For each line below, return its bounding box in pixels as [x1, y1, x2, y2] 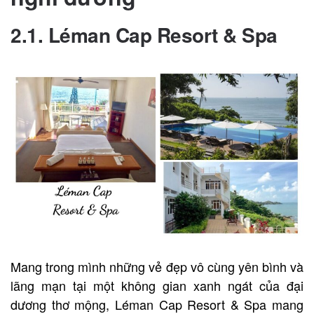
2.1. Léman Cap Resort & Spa [11, 20, 278, 50]
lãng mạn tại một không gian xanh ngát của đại [11, 275, 303, 294]
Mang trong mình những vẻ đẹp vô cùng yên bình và [11, 257, 303, 275]
